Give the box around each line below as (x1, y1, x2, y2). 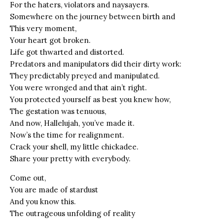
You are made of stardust (10, 184, 98, 194)
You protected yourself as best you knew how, (10, 94, 171, 104)
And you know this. (10, 196, 76, 206)
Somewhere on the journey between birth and (10, 11, 175, 21)
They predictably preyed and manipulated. (10, 71, 160, 80)
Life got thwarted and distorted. (10, 47, 124, 57)
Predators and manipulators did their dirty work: (10, 59, 182, 69)
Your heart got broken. (10, 35, 91, 45)
